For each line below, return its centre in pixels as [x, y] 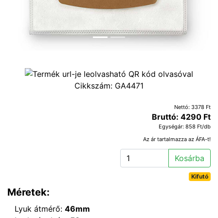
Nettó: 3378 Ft [192, 107]
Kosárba [190, 158]
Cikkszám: [95, 85]
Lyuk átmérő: [40, 209]
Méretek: [28, 192]
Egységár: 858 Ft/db [185, 126]
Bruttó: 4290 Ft [181, 117]
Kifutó [200, 176]
